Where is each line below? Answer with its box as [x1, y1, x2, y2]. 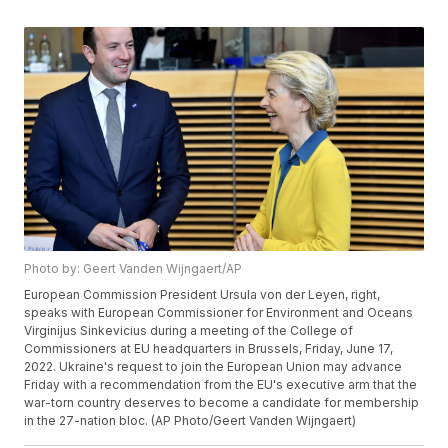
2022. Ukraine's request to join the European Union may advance [24, 359, 403, 375]
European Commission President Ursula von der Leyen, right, [24, 287, 381, 303]
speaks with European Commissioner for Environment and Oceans [24, 305, 414, 321]
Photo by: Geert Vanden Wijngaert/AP [24, 261, 243, 277]
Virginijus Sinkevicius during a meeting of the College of [24, 323, 354, 339]
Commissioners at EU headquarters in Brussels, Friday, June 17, [24, 341, 394, 357]
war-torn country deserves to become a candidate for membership [24, 395, 420, 411]
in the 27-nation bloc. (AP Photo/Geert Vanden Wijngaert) [24, 413, 357, 429]
